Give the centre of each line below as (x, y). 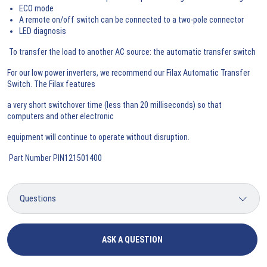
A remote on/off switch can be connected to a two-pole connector (131, 19)
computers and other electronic (60, 116)
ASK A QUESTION (132, 239)
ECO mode (36, 8)
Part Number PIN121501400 (55, 158)
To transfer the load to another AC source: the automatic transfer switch (131, 52)
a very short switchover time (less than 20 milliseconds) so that (114, 105)
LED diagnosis (43, 31)
